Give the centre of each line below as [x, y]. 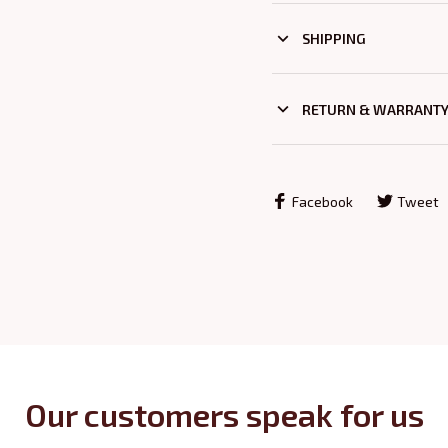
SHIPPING [333, 39]
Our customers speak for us [224, 414]
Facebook [322, 201]
